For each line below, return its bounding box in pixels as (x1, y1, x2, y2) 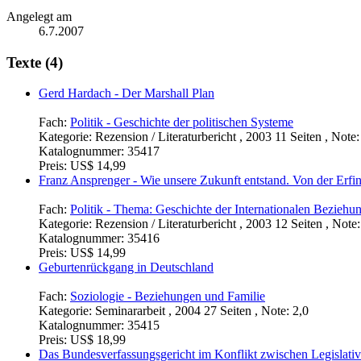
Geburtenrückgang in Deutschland (39, 260, 214, 275)
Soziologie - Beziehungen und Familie (70, 289, 265, 304)
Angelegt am (6, 9, 72, 23)
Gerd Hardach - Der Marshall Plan (39, 86, 214, 101)
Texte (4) (6, 53, 63, 71)
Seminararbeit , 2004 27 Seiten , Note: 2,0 (95, 304, 309, 318)
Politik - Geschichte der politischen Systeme (70, 115, 293, 130)
